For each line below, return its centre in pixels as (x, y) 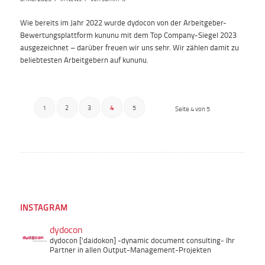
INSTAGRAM (44, 207)
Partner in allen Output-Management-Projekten (130, 249)
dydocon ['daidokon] (83, 240)
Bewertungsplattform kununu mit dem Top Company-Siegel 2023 (128, 35)
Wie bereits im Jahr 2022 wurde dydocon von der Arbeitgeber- (123, 22)
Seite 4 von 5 (193, 108)
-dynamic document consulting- (170, 240)
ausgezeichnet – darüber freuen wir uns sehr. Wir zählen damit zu (129, 47)
